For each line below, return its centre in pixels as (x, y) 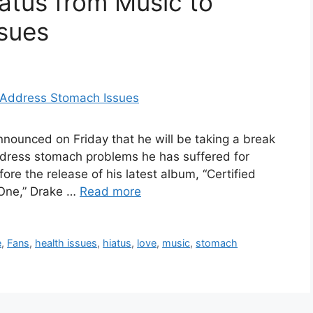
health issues (66, 243)
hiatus (117, 243)
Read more (110, 192)
